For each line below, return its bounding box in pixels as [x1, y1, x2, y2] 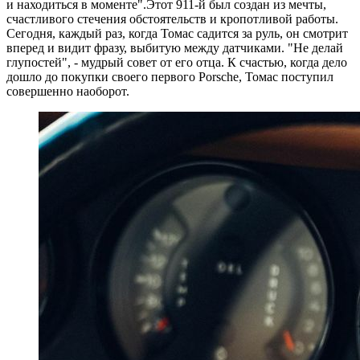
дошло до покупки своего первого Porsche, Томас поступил [6, 70, 333, 84]
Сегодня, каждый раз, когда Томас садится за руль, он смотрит [6, 27, 348, 41]
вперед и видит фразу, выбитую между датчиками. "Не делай [6, 41, 343, 55]
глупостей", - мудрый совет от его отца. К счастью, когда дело [6, 55, 347, 70]
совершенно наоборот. [6, 84, 129, 99]
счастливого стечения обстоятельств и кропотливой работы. [6, 12, 338, 27]
